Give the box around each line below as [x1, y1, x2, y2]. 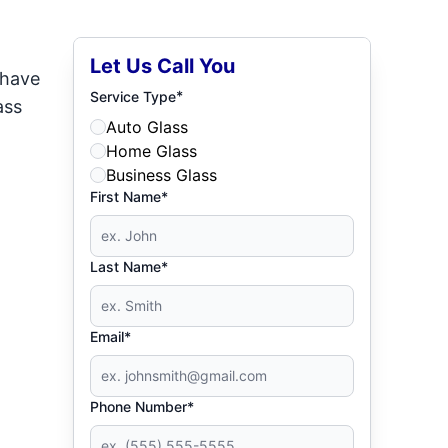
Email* [90, 328, 132, 345]
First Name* [90, 188, 169, 205]
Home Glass [106, 141, 198, 161]
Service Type [90, 88, 177, 105]
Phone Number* [90, 398, 195, 415]
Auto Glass [106, 117, 189, 137]
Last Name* [90, 258, 169, 275]
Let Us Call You [90, 54, 236, 78]
